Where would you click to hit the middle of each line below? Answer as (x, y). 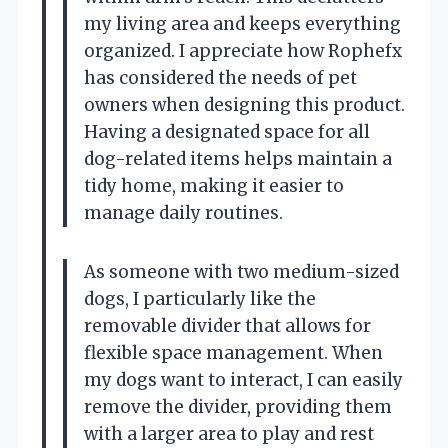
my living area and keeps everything (242, 23)
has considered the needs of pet (220, 77)
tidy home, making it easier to (214, 185)
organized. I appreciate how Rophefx (243, 50)
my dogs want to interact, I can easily (243, 379)
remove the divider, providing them (238, 406)
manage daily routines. (183, 212)
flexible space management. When (233, 352)
